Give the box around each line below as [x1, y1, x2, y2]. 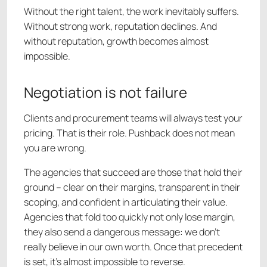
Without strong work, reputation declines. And [24, 20, 217, 33]
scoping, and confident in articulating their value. [24, 195, 228, 209]
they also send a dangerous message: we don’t [24, 225, 220, 239]
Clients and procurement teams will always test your [24, 111, 243, 125]
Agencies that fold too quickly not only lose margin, [24, 210, 235, 224]
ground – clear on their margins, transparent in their [24, 181, 240, 194]
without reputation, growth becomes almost [24, 35, 209, 48]
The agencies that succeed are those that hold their [24, 166, 243, 179]
